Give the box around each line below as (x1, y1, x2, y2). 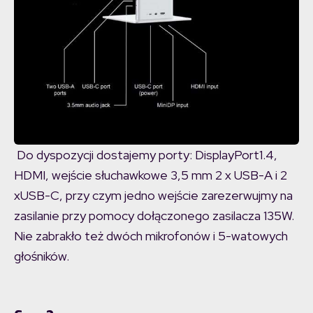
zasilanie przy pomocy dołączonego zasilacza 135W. (14, 208, 294, 224)
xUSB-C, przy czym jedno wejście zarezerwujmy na (14, 187, 293, 204)
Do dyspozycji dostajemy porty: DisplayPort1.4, (14, 147, 277, 163)
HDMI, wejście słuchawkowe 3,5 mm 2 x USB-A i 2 (14, 167, 287, 184)
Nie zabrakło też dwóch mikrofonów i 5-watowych (14, 228, 288, 245)
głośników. (14, 248, 69, 265)
